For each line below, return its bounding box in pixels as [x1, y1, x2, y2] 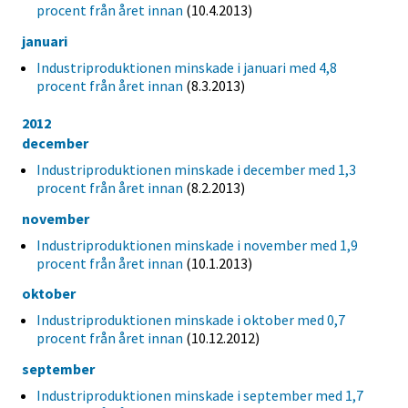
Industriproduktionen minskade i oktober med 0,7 [36, 311, 345, 330]
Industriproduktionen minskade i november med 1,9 [36, 235, 358, 254]
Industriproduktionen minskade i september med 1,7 [36, 386, 363, 405]
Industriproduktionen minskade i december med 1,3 [36, 159, 356, 178]
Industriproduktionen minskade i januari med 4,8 [36, 57, 337, 76]
